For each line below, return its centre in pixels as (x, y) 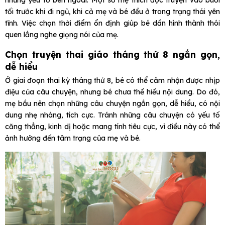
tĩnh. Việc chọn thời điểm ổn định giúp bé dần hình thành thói (113, 23)
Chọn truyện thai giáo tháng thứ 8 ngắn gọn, (113, 54)
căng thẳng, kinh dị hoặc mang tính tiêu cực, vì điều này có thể (113, 127)
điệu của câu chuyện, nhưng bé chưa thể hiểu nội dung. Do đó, (113, 92)
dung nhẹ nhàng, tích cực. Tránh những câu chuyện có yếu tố (113, 115)
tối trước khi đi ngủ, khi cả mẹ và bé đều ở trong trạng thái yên (113, 12)
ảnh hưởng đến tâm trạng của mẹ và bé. (73, 138)
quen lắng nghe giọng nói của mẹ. (62, 35)
